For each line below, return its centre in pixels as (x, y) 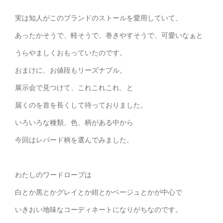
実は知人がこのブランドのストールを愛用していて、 (99, 18)
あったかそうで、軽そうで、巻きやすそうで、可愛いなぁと (109, 35)
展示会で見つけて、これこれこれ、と (74, 88)
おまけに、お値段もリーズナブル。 (71, 70)
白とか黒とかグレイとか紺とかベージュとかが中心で (99, 192)
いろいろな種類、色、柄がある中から (74, 122)
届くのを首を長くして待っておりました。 (81, 105)
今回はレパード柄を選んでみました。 (74, 140)
